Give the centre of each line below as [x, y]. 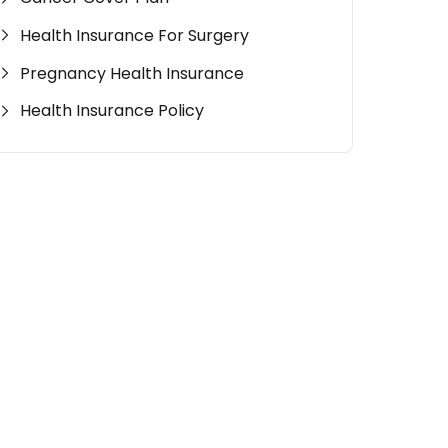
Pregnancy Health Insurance [132, 73]
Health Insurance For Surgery [135, 35]
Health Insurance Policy [112, 111]
